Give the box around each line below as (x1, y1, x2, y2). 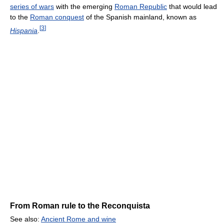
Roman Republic (114, 2, 167, 10)
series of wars (10, 2, 54, 10)
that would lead (167, 2, 217, 10)
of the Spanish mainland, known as (84, 12, 196, 21)
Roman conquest (30, 12, 84, 21)
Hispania (10, 26, 37, 34)
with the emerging (54, 2, 114, 10)
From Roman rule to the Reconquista (10, 201, 150, 210)
